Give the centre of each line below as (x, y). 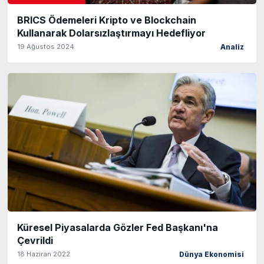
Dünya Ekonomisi (212, 254)
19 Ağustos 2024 (46, 47)
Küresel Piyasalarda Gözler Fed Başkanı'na (118, 227)
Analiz (232, 47)
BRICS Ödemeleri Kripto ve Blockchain (107, 20)
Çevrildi (35, 240)
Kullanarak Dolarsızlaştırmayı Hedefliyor (111, 33)
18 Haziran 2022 (44, 254)
